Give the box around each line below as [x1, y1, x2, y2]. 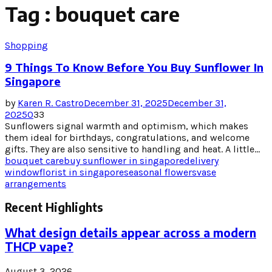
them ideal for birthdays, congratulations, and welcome [5, 131, 250, 143]
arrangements [5, 177, 66, 189]
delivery [184, 154, 219, 166]
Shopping [5, 39, 48, 51]
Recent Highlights [5, 200, 103, 215]
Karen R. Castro [18, 97, 84, 109]
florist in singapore [39, 166, 124, 178]
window [5, 166, 39, 178]
